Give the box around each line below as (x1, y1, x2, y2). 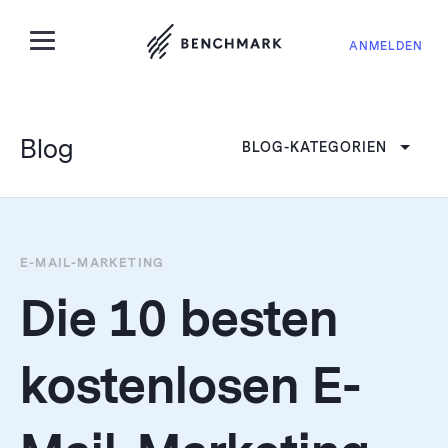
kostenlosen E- (20, 358, 362, 415)
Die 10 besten (20, 291, 338, 348)
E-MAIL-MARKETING (20, 256, 165, 270)
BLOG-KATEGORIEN (241, 140, 387, 155)
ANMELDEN (349, 39, 423, 53)
